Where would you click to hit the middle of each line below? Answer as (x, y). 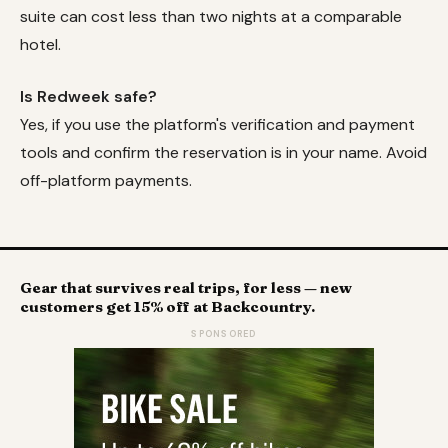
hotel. (40, 45)
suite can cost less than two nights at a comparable (211, 17)
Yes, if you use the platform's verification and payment (217, 125)
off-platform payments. (106, 181)
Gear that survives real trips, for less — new (186, 287)
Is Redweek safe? (88, 97)
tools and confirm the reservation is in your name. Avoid (223, 153)
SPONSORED (224, 333)
